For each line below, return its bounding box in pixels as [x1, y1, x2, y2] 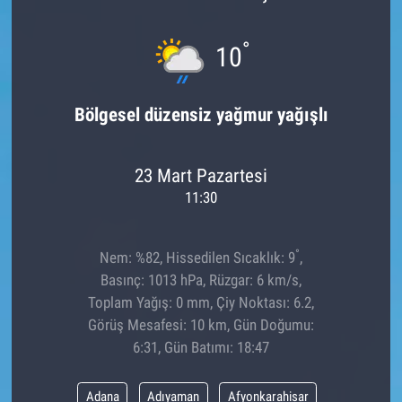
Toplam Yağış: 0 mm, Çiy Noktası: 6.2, [88, 293, 314, 312]
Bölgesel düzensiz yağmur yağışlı [74, 103, 328, 127]
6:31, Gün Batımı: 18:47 [133, 338, 269, 357]
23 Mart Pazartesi [135, 163, 267, 187]
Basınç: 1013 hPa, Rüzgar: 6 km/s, [100, 271, 301, 290]
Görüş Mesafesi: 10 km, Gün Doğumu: [88, 316, 314, 335]
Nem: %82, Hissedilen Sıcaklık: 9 [100, 249, 295, 267]
